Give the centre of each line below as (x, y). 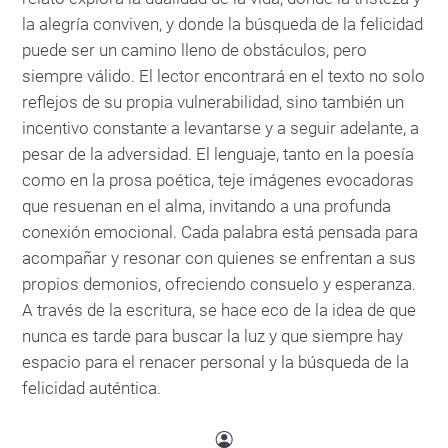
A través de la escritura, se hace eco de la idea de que (219, 310)
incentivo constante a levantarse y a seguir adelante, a (220, 128)
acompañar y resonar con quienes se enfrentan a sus (219, 258)
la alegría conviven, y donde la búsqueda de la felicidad (222, 24)
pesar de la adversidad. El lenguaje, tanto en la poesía (218, 154)
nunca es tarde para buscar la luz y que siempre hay (212, 336)
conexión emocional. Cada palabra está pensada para (220, 232)
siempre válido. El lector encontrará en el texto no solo (223, 76)
